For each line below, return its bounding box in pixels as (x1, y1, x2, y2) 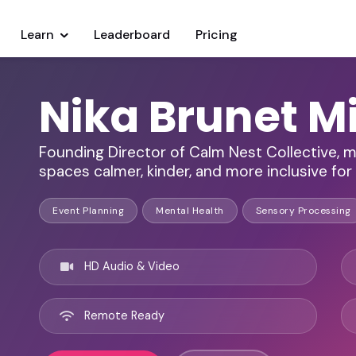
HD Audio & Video (84, 259, 180, 274)
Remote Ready (84, 308, 164, 323)
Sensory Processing (255, 204, 351, 218)
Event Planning (52, 204, 124, 218)
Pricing (195, 26, 238, 43)
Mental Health (156, 204, 224, 218)
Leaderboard (94, 26, 171, 43)
